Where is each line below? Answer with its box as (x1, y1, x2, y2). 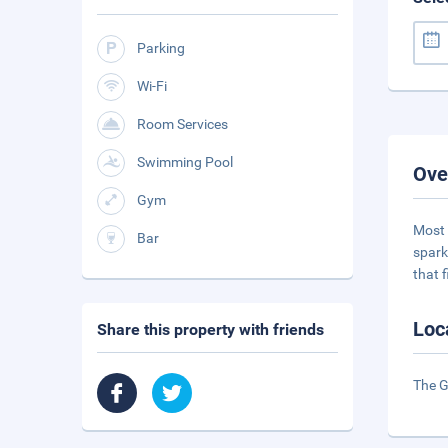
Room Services (137, 116, 228, 132)
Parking (137, 40, 185, 56)
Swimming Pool (137, 154, 233, 170)
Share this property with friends (97, 320, 324, 339)
